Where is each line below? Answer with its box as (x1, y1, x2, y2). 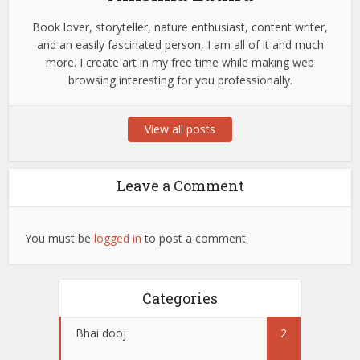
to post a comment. (141, 230, 249, 246)
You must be (25, 230, 95, 246)
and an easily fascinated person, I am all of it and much (36, 36, 324, 52)
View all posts (145, 121, 215, 137)
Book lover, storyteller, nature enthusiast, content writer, (32, 18, 328, 35)
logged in (94, 230, 142, 246)
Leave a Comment (116, 175, 244, 195)
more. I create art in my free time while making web (46, 54, 314, 70)
